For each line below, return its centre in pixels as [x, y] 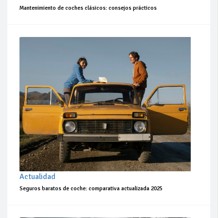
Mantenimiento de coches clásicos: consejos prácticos [88, 8]
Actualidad [37, 177]
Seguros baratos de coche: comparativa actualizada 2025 [91, 189]
